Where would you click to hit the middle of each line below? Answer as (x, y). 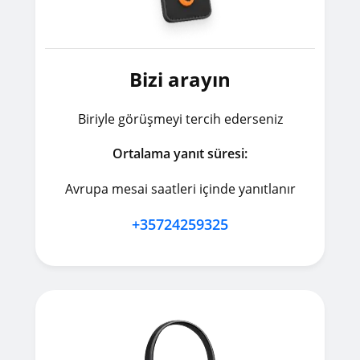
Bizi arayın (180, 80)
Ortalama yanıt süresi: (180, 154)
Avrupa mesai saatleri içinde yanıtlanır (180, 188)
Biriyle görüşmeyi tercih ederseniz (180, 119)
